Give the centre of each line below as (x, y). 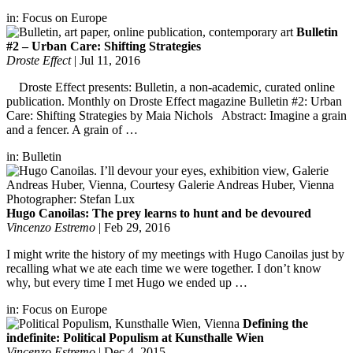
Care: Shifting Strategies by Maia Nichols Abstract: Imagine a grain (176, 115)
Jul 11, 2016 (110, 60)
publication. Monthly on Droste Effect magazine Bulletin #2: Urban (174, 101)
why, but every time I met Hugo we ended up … (127, 282)
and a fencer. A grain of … (72, 129)
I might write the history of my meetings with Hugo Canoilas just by (175, 254)
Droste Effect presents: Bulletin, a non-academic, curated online (171, 87)
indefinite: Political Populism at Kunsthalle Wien (135, 337)
